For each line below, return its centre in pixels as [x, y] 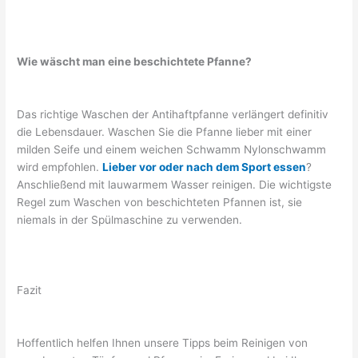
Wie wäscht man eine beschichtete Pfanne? [135, 62]
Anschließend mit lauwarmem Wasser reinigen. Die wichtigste [175, 185]
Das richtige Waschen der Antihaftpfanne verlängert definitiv [173, 115]
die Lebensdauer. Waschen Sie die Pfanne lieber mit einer [165, 132]
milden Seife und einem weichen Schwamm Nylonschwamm [172, 150]
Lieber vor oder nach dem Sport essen [205, 167]
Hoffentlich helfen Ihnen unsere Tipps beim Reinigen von [163, 342]
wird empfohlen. [60, 167]
